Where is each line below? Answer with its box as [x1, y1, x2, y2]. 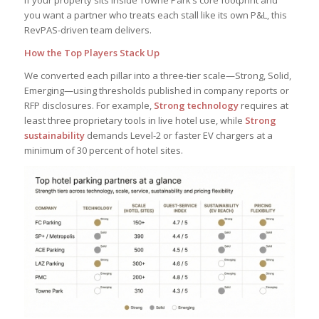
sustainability [23, 129, 85, 142]
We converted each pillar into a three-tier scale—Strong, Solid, [23, 69, 291, 83]
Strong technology [153, 99, 239, 113]
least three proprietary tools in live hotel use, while [23, 114, 245, 127]
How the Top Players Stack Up [23, 46, 159, 60]
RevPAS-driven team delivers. [23, 23, 152, 37]
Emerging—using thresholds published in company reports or [23, 84, 289, 98]
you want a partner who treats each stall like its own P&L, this [23, 9, 287, 22]
